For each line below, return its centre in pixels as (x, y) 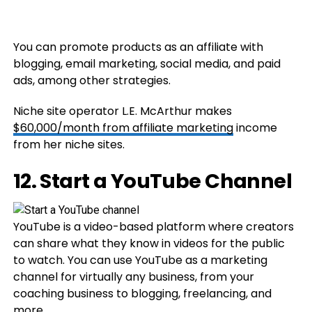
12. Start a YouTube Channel (153, 181)
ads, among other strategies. (92, 80)
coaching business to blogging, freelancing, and (142, 293)
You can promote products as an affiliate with (138, 47)
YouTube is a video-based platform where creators (153, 226)
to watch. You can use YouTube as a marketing (140, 260)
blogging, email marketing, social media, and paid (147, 63)
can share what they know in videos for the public (149, 243)
